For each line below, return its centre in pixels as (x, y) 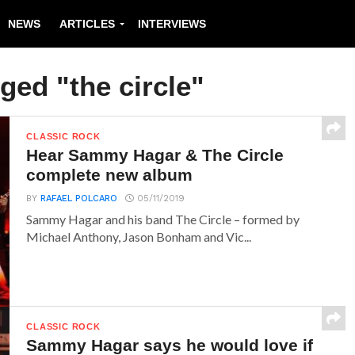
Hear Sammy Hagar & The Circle (155, 155)
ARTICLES (87, 24)
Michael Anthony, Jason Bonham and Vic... (139, 237)
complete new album (110, 175)
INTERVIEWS (172, 24)
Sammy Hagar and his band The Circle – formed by (163, 219)
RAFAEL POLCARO (79, 198)
